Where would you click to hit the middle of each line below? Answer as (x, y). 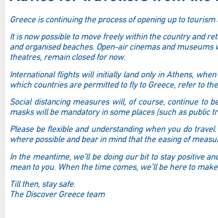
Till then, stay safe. (43, 185)
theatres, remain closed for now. (68, 58)
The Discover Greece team (57, 195)
